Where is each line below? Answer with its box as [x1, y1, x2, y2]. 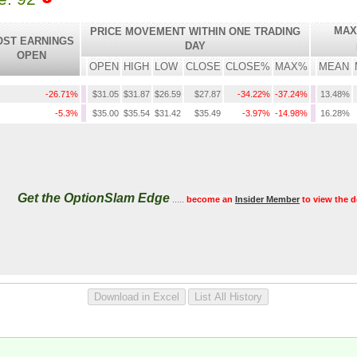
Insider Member [235, 194, 300, 205]
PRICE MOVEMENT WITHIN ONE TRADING [90, 25, 300, 38]
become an [186, 194, 233, 205]
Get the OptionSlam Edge [18, 191, 170, 206]
